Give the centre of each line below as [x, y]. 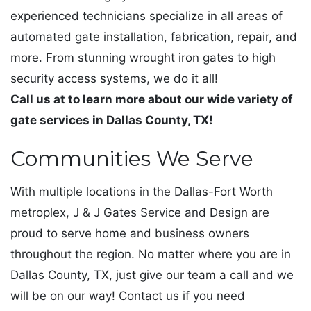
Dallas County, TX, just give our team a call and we [152, 275]
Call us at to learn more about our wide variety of [152, 99]
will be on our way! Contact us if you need [128, 296]
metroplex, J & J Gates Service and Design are [140, 213]
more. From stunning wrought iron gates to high [143, 57]
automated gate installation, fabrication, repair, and [154, 36]
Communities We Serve [132, 158]
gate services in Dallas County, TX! [112, 120]
